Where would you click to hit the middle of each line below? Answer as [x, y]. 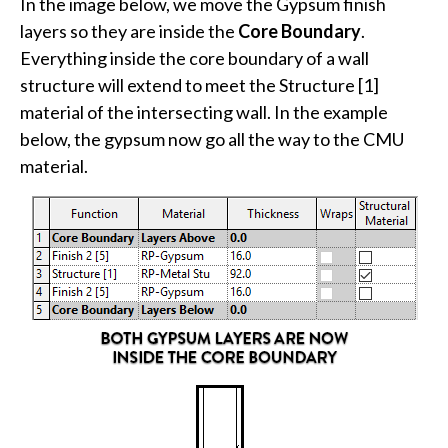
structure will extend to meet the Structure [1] [199, 84]
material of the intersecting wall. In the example [204, 111]
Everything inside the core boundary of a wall [194, 57]
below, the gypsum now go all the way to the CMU [212, 138]
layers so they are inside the [129, 30]
